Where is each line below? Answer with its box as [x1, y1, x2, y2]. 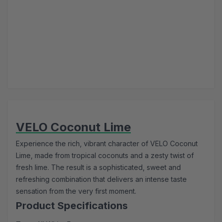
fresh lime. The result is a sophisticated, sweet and [16, 163, 181, 172]
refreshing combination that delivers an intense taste [16, 175, 187, 184]
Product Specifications [16, 200, 128, 212]
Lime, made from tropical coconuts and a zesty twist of [16, 151, 194, 160]
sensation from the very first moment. [16, 187, 136, 196]
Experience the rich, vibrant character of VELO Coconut [16, 139, 198, 148]
